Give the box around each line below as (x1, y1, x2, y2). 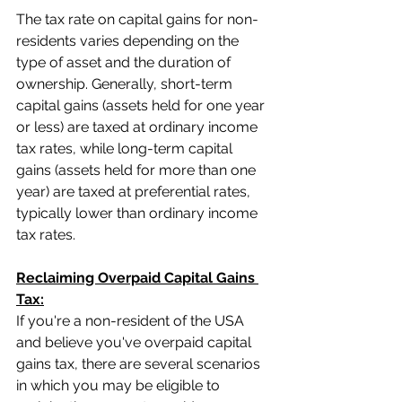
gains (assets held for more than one (16, 161, 259, 179)
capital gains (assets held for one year (16, 96, 268, 114)
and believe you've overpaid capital (16, 333, 255, 351)
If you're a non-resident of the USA (16, 311, 248, 329)
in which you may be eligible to (16, 376, 223, 394)
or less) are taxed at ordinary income (16, 118, 261, 135)
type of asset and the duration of (16, 53, 234, 71)
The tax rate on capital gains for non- (16, 10, 258, 28)
